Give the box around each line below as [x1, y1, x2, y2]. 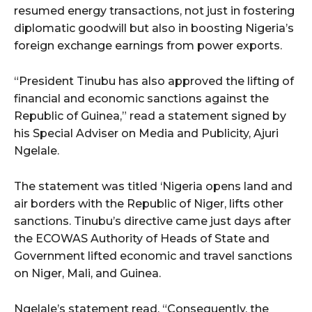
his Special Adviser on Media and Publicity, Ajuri [14, 127, 279, 141]
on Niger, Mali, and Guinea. [14, 267, 161, 281]
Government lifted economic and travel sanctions [14, 249, 292, 263]
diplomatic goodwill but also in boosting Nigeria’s [14, 22, 294, 36]
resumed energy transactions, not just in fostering [14, 4, 295, 18]
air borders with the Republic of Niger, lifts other [14, 197, 283, 211]
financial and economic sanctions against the [14, 92, 269, 106]
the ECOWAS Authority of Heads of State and [14, 232, 270, 246]
